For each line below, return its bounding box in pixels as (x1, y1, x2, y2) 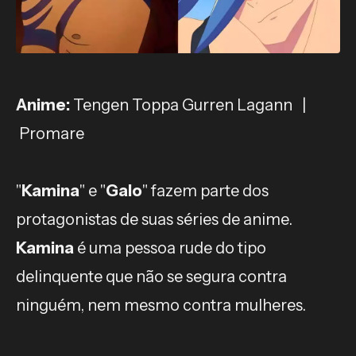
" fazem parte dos (142, 181, 269, 200)
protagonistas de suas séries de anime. (16, 210, 292, 229)
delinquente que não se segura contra (16, 267, 287, 286)
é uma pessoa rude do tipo (74, 238, 266, 257)
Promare (16, 124, 84, 143)
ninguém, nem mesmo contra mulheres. (16, 296, 306, 315)
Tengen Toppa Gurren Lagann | (70, 95, 309, 114)
